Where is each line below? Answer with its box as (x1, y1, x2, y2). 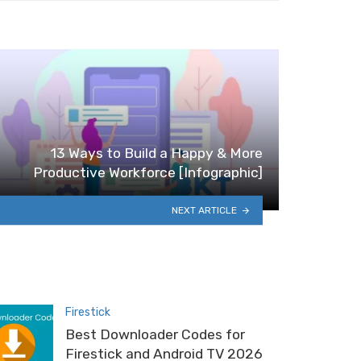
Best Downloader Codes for (65, 326, 245, 342)
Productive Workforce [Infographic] (33, 164, 263, 180)
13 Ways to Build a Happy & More (51, 144, 263, 161)
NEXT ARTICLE (172, 204, 238, 216)
